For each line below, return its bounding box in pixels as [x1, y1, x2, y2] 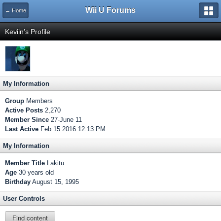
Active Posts [5, 107, 43, 114]
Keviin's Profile [5, 28, 50, 36]
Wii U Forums [85, 6, 136, 14]
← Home [5, 7, 26, 13]
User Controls [3, 195, 45, 202]
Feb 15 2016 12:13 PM [38, 125, 106, 133]
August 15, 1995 [32, 178, 79, 185]
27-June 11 [49, 116, 82, 123]
